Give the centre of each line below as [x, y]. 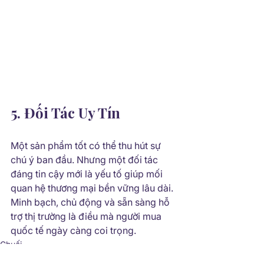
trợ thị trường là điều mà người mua [87, 216]
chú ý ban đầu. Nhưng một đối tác [85, 160]
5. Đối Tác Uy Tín [65, 113]
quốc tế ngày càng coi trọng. [73, 230]
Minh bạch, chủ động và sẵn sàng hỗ [91, 202]
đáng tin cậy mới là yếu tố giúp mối [88, 174]
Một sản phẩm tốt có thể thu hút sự [87, 146]
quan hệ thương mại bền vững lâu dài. [93, 188]
